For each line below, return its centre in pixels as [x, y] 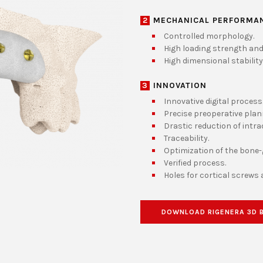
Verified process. [195, 163]
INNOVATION [180, 86]
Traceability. [186, 139]
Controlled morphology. [209, 36]
